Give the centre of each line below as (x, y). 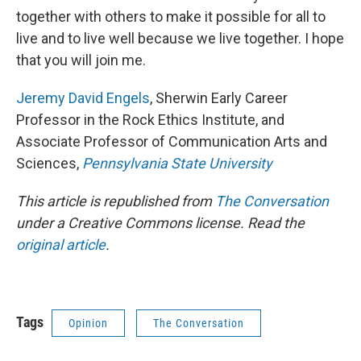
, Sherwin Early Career (219, 98)
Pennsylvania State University (177, 163)
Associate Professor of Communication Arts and (172, 141)
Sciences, (49, 163)
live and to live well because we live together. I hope (180, 38)
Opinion (88, 323)
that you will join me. (81, 60)
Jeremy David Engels (83, 98)
